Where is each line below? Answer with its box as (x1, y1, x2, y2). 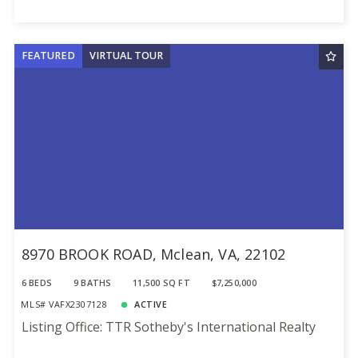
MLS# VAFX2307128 (21, 298, 108, 311)
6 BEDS (21, 276, 53, 289)
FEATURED (22, 49, 75, 63)
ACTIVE (134, 298, 168, 311)
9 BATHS (73, 276, 112, 289)
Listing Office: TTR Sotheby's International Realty (22, 318, 316, 336)
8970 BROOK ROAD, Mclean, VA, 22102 (22, 244, 286, 264)
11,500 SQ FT (133, 276, 190, 289)
